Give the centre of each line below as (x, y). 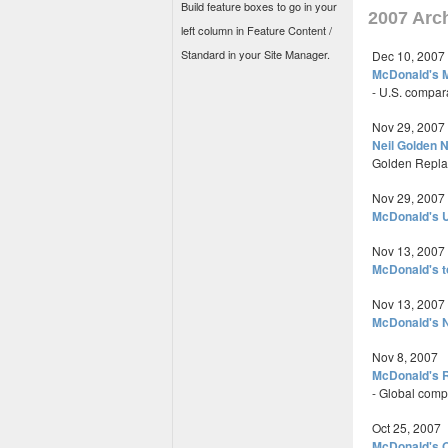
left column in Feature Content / (256, 30)
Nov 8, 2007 (405, 356)
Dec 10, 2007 (408, 55)
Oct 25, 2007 (406, 427)
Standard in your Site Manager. (255, 54)
